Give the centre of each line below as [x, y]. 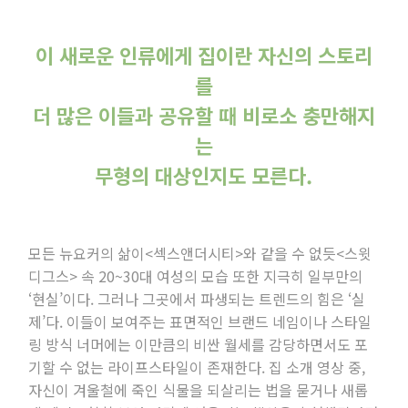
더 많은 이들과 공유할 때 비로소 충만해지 [204, 115]
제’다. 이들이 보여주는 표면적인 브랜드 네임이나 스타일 [200, 322]
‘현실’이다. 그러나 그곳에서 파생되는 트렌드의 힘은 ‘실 [197, 299]
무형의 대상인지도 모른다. [204, 175]
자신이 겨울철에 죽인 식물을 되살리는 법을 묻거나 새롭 [199, 390]
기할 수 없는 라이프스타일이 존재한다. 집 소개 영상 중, [197, 367]
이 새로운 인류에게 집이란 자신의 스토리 [204, 55]
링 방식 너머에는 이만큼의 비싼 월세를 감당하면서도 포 [199, 345]
